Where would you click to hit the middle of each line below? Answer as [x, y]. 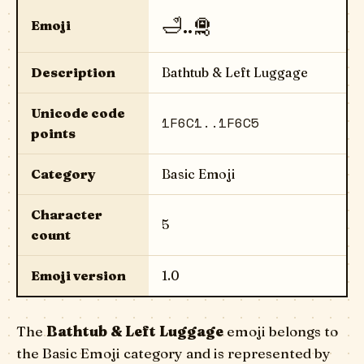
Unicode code [78, 113]
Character [67, 214]
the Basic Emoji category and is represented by [173, 353]
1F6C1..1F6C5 [210, 123]
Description [73, 72]
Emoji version [78, 275]
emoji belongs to [281, 331]
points [53, 133]
